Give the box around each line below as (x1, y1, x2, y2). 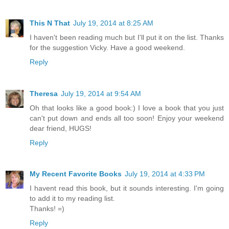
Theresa (30, 89, 58, 98)
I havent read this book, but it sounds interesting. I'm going (30, 184, 224, 193)
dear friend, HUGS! (30, 124, 91, 132)
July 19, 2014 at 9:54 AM (61, 89, 141, 98)
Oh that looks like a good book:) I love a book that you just (30, 103, 224, 112)
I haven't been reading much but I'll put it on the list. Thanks (30, 33, 224, 41)
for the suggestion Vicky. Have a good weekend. (30, 43, 185, 52)
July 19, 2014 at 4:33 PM (125, 170, 205, 178)
